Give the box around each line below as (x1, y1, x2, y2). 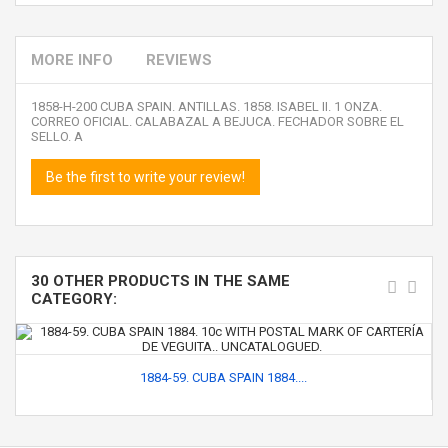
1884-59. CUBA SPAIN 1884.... (140, 370, 307, 385)
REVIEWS (146, 51, 212, 69)
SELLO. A (31, 129, 83, 144)
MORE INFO (31, 51, 113, 69)
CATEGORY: (31, 290, 117, 308)
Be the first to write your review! (46, 169, 245, 185)
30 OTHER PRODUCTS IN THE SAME (31, 272, 290, 290)
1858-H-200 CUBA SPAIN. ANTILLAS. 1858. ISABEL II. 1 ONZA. (31, 99, 382, 114)
